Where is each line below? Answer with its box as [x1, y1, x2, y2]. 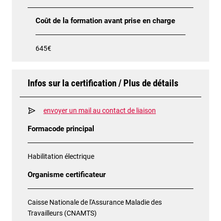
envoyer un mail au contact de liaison [43, 106, 156, 114]
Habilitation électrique [28, 152, 94, 160]
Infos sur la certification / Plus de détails [28, 77, 179, 89]
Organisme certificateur [28, 170, 106, 179]
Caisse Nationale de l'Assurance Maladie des [28, 198, 162, 206]
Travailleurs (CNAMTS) [28, 209, 97, 217]
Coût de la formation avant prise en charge [36, 16, 175, 25]
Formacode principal [28, 124, 94, 133]
